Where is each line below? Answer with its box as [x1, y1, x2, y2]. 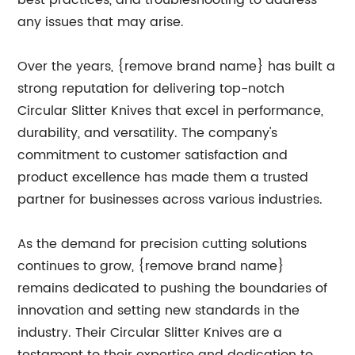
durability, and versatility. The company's [17, 123, 278, 143]
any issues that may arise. [17, 12, 185, 32]
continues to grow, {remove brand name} [17, 256, 285, 277]
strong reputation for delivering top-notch [17, 78, 285, 99]
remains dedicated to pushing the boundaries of [17, 278, 328, 299]
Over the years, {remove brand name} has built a [17, 56, 336, 77]
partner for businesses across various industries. [17, 189, 323, 210]
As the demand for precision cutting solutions [17, 234, 307, 254]
